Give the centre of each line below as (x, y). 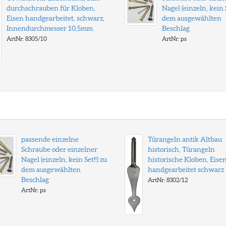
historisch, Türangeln (181, 149)
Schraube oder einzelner (59, 149)
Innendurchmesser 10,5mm (49, 28)
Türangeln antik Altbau (185, 139)
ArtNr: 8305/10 (26, 39)
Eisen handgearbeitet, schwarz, (55, 18)
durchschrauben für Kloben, (51, 8)
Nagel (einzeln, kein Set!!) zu (64, 159)
